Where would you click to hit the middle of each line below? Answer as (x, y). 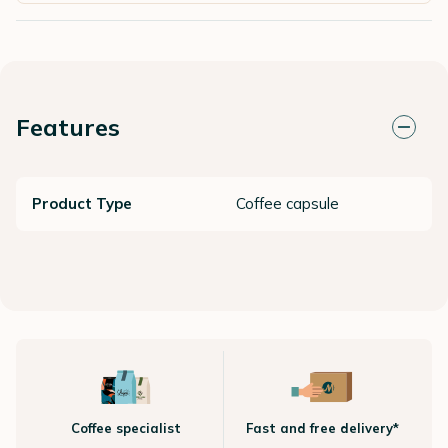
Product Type (82, 203)
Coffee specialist (125, 427)
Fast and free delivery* (322, 427)
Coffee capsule (287, 203)
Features (68, 126)
